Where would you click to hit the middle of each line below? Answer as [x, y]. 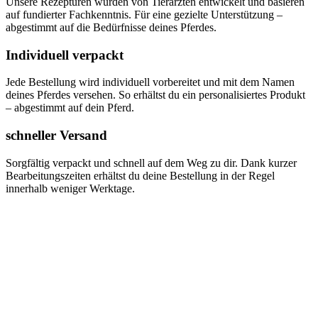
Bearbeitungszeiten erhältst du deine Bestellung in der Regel [140, 175]
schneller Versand [56, 136]
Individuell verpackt [65, 55]
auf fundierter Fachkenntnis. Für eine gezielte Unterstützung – [144, 14]
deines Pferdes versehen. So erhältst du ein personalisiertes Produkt [155, 95]
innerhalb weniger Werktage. [70, 188]
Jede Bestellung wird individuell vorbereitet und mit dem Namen [150, 82]
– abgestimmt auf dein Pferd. [70, 108]
